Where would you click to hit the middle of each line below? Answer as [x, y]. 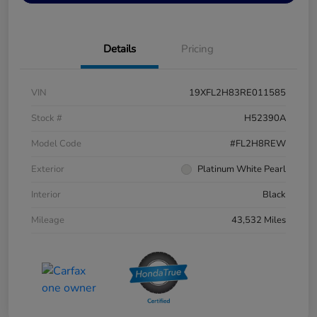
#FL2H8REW [258, 144]
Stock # [47, 119]
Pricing [197, 49]
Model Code [56, 144]
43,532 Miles [259, 220]
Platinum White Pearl [242, 169]
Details [120, 49]
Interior [46, 195]
